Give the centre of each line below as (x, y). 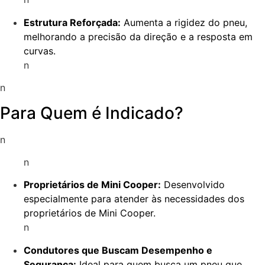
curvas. (40, 51)
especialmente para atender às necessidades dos (134, 199)
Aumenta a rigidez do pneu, (184, 22)
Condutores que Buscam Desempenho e (118, 250)
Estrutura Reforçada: (72, 22)
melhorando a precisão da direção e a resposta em (138, 36)
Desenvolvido (193, 185)
